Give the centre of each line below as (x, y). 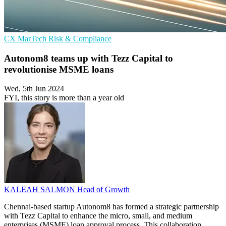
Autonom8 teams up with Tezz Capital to (89, 58)
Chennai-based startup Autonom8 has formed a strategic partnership (111, 207)
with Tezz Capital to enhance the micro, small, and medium (98, 216)
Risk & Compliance (80, 39)
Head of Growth (103, 190)
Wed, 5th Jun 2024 (34, 89)
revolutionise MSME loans (59, 69)
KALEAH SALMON (41, 190)
